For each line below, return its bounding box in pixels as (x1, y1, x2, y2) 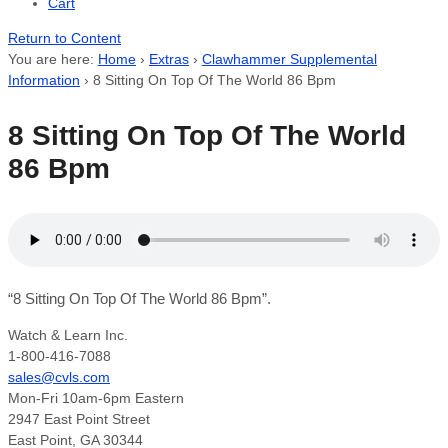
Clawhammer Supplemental (202, 51, 377, 67)
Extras (149, 51, 189, 67)
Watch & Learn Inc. (8, 327, 128, 343)
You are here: (8, 51, 94, 67)
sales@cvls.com (8, 369, 110, 385)
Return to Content (8, 30, 121, 46)
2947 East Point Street (8, 411, 150, 427)
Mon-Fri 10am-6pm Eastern (8, 390, 184, 406)
